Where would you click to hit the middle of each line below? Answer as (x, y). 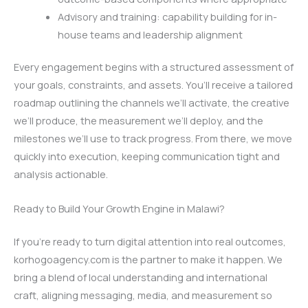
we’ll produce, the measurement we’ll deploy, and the (139, 121)
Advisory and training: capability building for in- (167, 16)
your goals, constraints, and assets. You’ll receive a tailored (153, 85)
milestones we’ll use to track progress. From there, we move (153, 139)
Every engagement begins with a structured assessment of (154, 67)
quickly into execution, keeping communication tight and (147, 156)
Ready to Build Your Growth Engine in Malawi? (119, 208)
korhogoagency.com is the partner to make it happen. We (148, 259)
